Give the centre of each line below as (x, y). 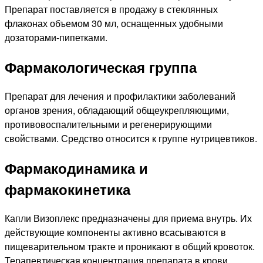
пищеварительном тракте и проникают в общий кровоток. (130, 247)
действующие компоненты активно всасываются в (115, 232)
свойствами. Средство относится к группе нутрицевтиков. (131, 139)
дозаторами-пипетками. (56, 38)
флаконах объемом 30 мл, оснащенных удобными (114, 23)
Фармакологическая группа (101, 67)
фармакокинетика (68, 189)
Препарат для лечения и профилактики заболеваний (120, 96)
